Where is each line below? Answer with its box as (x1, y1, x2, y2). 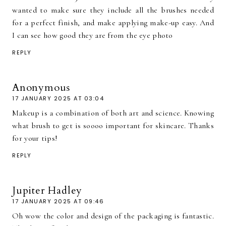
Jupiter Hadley (12, 183, 83, 197)
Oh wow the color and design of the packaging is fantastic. (12, 210, 214, 221)
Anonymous (12, 80, 71, 94)
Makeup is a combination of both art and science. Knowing (12, 107, 214, 118)
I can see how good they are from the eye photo (12, 30, 173, 40)
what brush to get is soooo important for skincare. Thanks (12, 120, 214, 131)
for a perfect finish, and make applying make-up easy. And (12, 17, 214, 28)
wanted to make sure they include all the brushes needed (12, 5, 214, 15)
